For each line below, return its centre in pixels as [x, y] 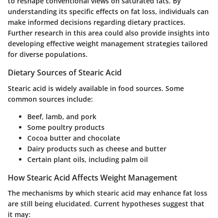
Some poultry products [66, 127]
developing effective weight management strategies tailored [108, 44]
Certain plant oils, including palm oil [88, 159]
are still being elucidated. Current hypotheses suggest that [106, 203]
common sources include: [50, 99]
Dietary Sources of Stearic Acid [65, 73]
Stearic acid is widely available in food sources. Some [96, 88]
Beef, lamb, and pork [62, 116]
